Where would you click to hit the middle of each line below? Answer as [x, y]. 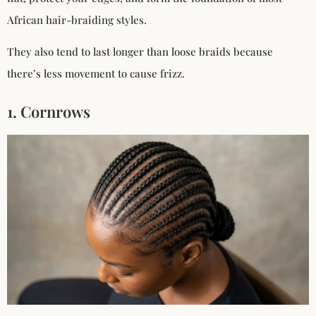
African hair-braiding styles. [77, 20]
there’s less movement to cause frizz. [96, 74]
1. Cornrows [49, 112]
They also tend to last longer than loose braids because [140, 52]
